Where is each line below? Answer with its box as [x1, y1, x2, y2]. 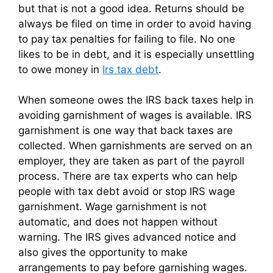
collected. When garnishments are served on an [18, 140, 252, 152]
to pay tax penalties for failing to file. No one [18, 32, 235, 45]
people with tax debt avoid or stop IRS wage [18, 185, 235, 198]
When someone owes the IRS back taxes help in [18, 94, 253, 107]
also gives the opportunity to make [18, 246, 188, 259]
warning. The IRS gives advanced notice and [18, 231, 236, 244]
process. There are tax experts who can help [18, 170, 237, 183]
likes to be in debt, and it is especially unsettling [18, 48, 254, 60]
